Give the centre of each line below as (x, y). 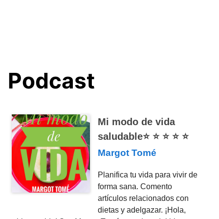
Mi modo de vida (136, 121)
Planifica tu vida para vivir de (148, 175)
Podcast (51, 80)
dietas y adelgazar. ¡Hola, (142, 210)
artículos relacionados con (143, 198)
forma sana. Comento (135, 187)
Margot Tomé (127, 153)
